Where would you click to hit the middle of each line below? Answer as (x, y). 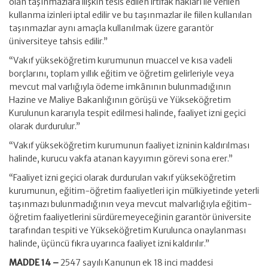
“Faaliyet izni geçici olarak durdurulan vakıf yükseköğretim (122, 178)
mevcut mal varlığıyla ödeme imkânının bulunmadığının (120, 87)
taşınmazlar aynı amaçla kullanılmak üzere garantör (111, 28)
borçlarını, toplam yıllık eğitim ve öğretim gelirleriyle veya (121, 74)
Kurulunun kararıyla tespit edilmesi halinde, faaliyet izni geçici (127, 113)
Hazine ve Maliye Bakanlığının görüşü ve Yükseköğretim (120, 100)
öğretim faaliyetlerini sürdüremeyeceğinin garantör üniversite (130, 217)
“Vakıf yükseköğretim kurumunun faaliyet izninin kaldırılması (129, 145)
